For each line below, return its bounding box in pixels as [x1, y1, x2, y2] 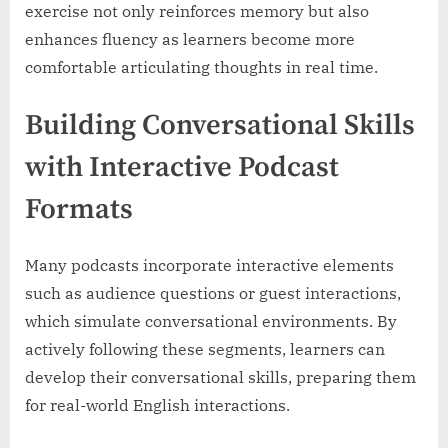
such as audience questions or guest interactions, [25, 283, 401, 304]
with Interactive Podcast [25, 149, 339, 186]
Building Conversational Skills [25, 107, 415, 144]
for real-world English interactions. [25, 395, 290, 416]
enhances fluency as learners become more [25, 28, 355, 49]
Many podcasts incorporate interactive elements [25, 255, 394, 276]
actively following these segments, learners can [25, 339, 385, 360]
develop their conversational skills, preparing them [25, 367, 416, 388]
